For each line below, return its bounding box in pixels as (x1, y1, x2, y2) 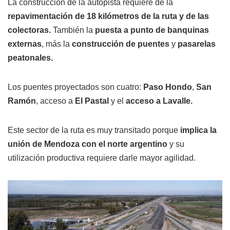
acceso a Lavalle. (126, 97, 193, 106)
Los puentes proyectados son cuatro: (8, 83, 143, 92)
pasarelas (178, 40, 216, 49)
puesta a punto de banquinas (95, 26, 209, 35)
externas (8, 40, 42, 49)
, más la (42, 40, 72, 49)
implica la (178, 126, 217, 135)
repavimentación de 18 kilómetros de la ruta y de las (8, 12, 209, 21)
